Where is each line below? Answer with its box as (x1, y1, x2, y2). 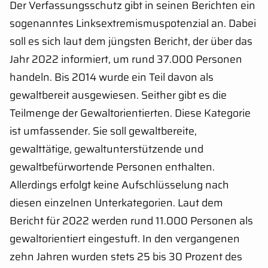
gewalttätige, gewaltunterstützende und (10, 140, 203, 157)
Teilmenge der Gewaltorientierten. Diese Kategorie (10, 104, 251, 121)
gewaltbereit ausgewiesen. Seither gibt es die (10, 86, 227, 103)
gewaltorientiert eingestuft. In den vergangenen (10, 230, 240, 247)
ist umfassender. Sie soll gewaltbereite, (10, 122, 197, 139)
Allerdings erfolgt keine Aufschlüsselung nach (10, 176, 229, 193)
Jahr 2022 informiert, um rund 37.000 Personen (10, 50, 242, 68)
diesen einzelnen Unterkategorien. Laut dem (10, 194, 223, 211)
